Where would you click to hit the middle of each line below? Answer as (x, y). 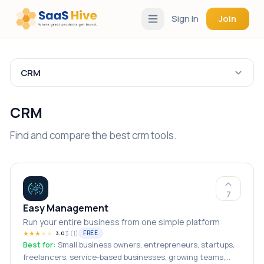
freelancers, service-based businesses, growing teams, (124, 257)
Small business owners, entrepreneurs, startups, (146, 245)
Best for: (40, 245)
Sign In (185, 19)
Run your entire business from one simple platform (122, 222)
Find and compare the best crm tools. (93, 136)
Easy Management (66, 208)
